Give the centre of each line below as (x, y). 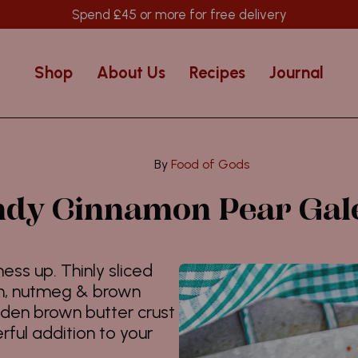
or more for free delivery (211, 14)
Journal (296, 73)
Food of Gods (208, 164)
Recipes (217, 73)
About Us (131, 73)
